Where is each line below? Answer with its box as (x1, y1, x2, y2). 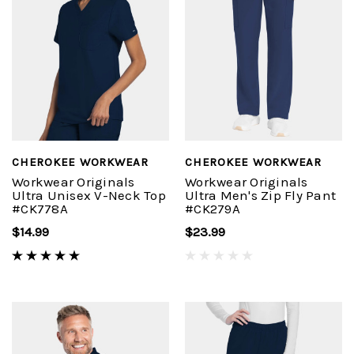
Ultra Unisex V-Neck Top (12, 186, 166, 203)
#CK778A (12, 200, 68, 217)
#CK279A (185, 200, 240, 217)
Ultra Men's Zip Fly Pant (185, 186, 336, 203)
